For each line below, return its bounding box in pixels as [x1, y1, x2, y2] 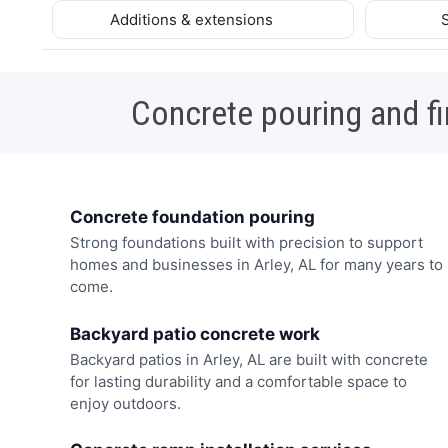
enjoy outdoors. [69, 393, 181, 413]
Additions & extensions [110, 9, 278, 29]
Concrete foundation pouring [69, 206, 315, 227]
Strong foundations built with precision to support [69, 233, 423, 253]
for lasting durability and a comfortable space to [69, 371, 407, 391]
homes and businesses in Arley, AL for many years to [69, 255, 443, 275]
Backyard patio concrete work [69, 323, 320, 344]
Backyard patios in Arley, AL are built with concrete [69, 349, 428, 369]
